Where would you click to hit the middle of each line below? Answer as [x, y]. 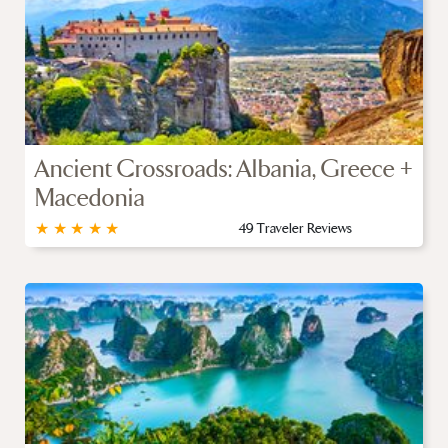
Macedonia [90, 198]
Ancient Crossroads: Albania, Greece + [224, 169]
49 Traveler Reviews [295, 228]
